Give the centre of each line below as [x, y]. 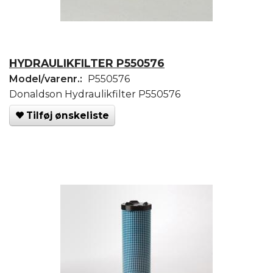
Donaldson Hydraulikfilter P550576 [95, 94]
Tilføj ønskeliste [68, 115]
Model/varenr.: [47, 79]
